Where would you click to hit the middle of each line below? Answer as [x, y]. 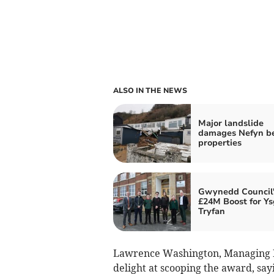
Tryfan [211, 211]
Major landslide [231, 123]
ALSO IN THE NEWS [150, 90]
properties [220, 143]
